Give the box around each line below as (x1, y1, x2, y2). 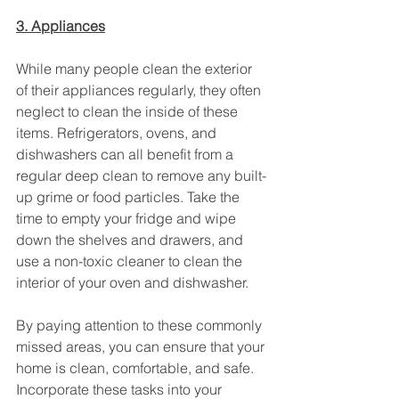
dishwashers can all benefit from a (16, 145, 237, 164)
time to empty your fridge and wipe (16, 209, 240, 228)
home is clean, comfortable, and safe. (16, 359, 257, 378)
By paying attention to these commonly (16, 316, 265, 335)
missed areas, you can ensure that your (16, 338, 268, 356)
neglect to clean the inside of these (16, 102, 241, 121)
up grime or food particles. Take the (16, 188, 243, 207)
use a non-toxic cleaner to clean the (16, 252, 246, 271)
